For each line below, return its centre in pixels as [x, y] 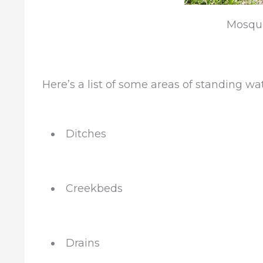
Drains [83, 243]
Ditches [86, 134]
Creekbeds [94, 188]
